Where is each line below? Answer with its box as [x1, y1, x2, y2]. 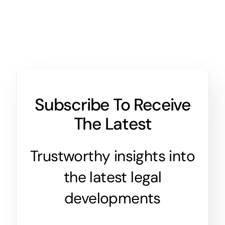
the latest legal [63, 167, 162, 187]
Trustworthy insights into [30, 146, 195, 166]
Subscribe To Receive [35, 93, 190, 116]
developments [64, 188, 161, 208]
